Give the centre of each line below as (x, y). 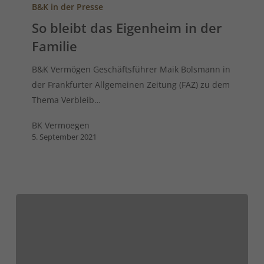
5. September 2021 (65, 137)
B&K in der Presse (68, 7)
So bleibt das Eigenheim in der (127, 28)
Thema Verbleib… (67, 100)
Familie (55, 46)
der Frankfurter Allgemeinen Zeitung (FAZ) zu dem (131, 85)
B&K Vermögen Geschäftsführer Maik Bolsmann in (131, 70)
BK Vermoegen (61, 126)
